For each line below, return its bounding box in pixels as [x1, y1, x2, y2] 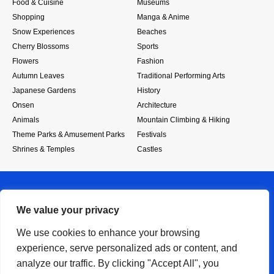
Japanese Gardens [12, 86, 76, 95]
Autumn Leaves [12, 72, 64, 81]
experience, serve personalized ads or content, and [17, 243, 237, 253]
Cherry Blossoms [12, 42, 69, 51]
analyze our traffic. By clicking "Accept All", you [17, 258, 219, 268]
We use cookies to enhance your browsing [17, 228, 200, 238]
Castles [137, 145, 162, 154]
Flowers [12, 57, 39, 66]
